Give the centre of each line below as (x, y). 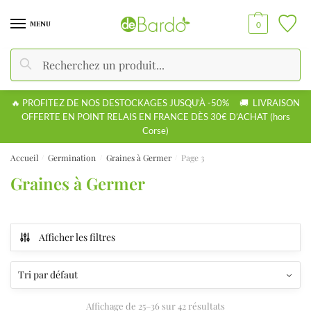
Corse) (155, 130)
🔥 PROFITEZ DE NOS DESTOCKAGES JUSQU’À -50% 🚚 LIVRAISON (155, 102)
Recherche (48, 62)
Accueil (24, 157)
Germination (72, 157)
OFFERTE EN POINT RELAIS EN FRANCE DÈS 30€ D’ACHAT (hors (155, 116)
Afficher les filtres (77, 237)
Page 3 (193, 157)
